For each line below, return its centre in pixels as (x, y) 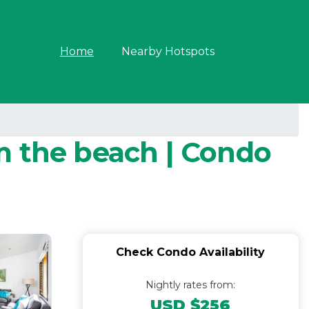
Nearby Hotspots (168, 51)
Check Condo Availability (191, 252)
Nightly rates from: (191, 285)
